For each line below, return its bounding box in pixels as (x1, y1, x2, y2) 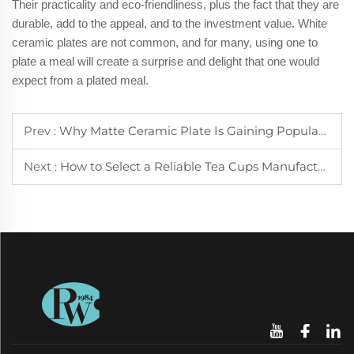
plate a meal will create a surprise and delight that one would (12, 54, 319, 68)
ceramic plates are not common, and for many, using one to (12, 35, 318, 49)
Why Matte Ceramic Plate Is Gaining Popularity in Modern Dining (59, 122, 318, 138)
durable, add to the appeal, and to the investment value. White (12, 16, 327, 30)
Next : (24, 158, 60, 174)
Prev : (24, 122, 59, 138)
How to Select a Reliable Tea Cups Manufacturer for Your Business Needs (60, 158, 318, 174)
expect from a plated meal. (12, 73, 149, 87)
